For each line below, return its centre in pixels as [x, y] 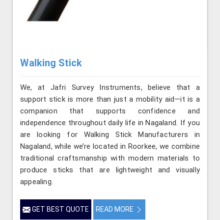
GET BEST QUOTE [60, 209]
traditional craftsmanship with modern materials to [110, 158]
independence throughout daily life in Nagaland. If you [110, 123]
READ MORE [115, 209]
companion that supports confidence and [110, 111]
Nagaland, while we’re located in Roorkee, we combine [110, 146]
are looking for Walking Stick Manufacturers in [110, 134]
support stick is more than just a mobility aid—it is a [110, 99]
